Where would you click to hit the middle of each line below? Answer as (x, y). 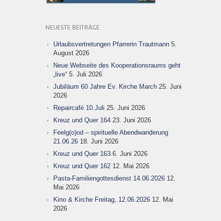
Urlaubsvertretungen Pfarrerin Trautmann (111, 44)
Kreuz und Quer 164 (82, 120)
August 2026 (71, 53)
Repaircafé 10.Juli (79, 108)
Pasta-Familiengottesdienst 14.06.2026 (109, 178)
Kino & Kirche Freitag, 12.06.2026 (102, 200)
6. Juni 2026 (130, 154)
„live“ (60, 74)
